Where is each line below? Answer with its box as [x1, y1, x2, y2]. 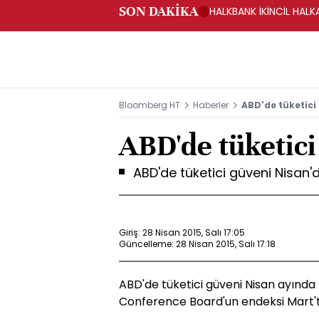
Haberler [193, 99, 229, 111]
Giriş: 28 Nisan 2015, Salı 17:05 [119, 226, 245, 239]
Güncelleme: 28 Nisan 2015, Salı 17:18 [119, 237, 276, 250]
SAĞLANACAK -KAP [209, 19, 299, 33]
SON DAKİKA [119, 3, 198, 19]
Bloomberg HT [119, 99, 180, 111]
